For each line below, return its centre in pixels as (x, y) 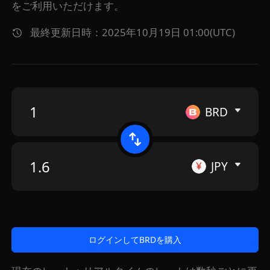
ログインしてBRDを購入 (135, 239)
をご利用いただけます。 (68, 6)
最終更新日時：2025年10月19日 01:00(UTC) (133, 33)
